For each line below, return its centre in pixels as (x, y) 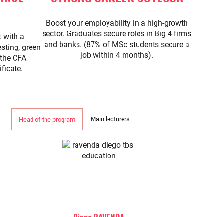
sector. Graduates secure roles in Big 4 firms (117, 34)
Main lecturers (110, 119)
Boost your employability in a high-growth (117, 23)
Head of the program (47, 119)
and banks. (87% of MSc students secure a (117, 44)
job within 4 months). (117, 55)
